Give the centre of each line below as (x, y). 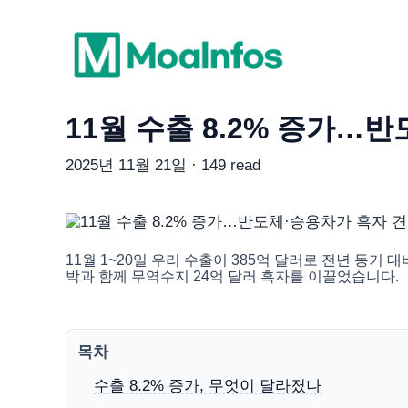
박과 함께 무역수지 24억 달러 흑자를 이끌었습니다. (232, 277)
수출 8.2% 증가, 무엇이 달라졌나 (208, 386)
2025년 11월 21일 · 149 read (163, 165)
